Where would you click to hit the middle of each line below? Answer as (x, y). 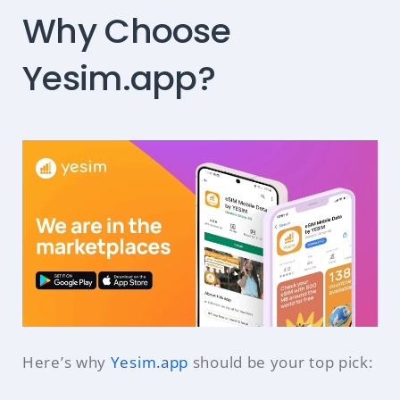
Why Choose (127, 31)
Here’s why (67, 362)
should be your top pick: (281, 362)
